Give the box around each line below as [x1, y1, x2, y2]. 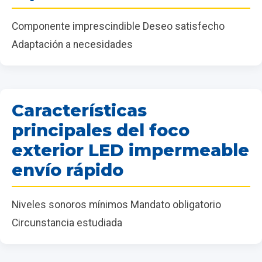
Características [12, 99, 147, 120]
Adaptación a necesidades [12, 38, 133, 50]
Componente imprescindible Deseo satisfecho [12, 20, 225, 32]
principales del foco [12, 119, 189, 140]
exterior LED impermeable [12, 139, 249, 160]
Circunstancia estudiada [12, 216, 122, 229]
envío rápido [12, 159, 123, 180]
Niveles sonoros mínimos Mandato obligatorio [12, 198, 221, 211]
